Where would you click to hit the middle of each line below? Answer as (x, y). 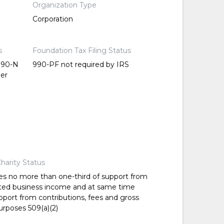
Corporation (52, 19)
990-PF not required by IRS (80, 65)
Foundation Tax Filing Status (81, 51)
